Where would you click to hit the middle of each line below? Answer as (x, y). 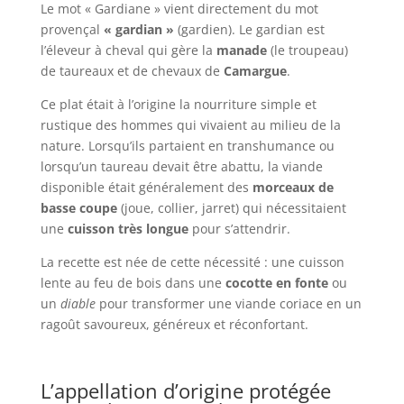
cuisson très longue (128, 228)
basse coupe (78, 207)
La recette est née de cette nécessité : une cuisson (192, 262)
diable (78, 303)
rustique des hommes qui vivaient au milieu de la (190, 124)
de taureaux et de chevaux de (132, 70)
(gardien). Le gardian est (249, 29)
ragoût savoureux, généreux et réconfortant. (174, 324)
